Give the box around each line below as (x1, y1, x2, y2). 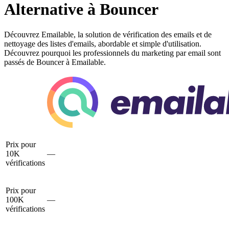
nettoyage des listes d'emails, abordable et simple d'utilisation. (4, 39, 201, 48)
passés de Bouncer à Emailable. (4, 57, 106, 66)
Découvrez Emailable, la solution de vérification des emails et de (4, 30, 212, 39)
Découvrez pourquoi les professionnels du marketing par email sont (4, 48, 221, 57)
